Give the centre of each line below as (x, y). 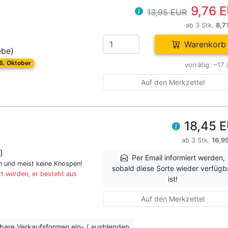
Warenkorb (205, 45)
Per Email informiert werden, (179, 158)
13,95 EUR (167, 12)
